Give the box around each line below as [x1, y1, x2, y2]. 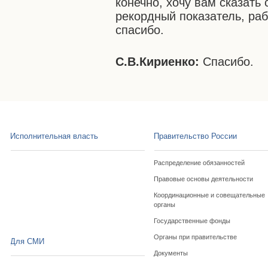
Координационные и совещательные [154, 191, 266, 199]
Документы [154, 249, 188, 257]
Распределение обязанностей [154, 159, 245, 166]
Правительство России [154, 132, 237, 141]
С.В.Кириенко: [115, 55, 203, 68]
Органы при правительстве [154, 233, 237, 240]
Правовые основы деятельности [154, 175, 254, 182]
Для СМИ [10, 237, 45, 246]
